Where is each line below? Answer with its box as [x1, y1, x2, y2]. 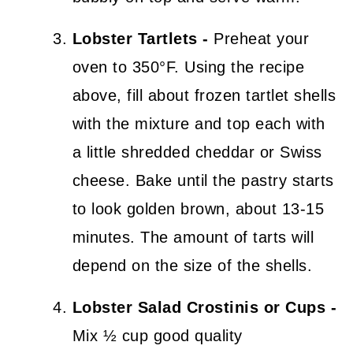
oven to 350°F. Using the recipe [72, 58, 305, 76]
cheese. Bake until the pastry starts [72, 171, 334, 189]
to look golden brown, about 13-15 [72, 199, 325, 217]
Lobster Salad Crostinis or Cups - [72, 298, 337, 316]
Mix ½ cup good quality [72, 326, 243, 344]
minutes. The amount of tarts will [72, 228, 314, 246]
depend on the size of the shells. [72, 256, 313, 274]
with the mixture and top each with [72, 114, 325, 132]
